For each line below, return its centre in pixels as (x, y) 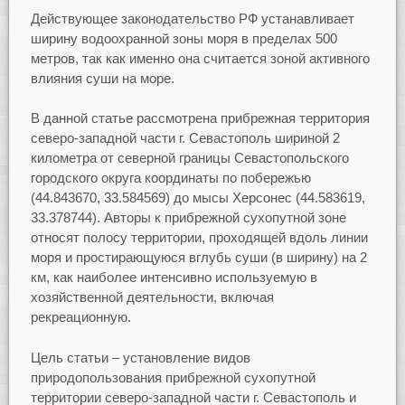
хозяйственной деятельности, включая (152, 297)
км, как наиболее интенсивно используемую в (174, 278)
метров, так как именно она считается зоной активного (200, 58)
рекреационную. (80, 317)
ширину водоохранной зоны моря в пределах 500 (184, 38)
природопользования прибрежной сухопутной (173, 377)
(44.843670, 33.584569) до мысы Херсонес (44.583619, (198, 198)
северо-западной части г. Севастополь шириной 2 (185, 138)
